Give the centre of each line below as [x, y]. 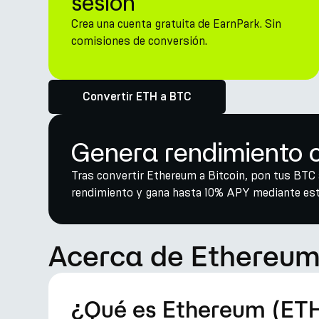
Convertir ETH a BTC [137, 97]
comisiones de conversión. [139, 41]
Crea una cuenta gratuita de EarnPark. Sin [176, 24]
